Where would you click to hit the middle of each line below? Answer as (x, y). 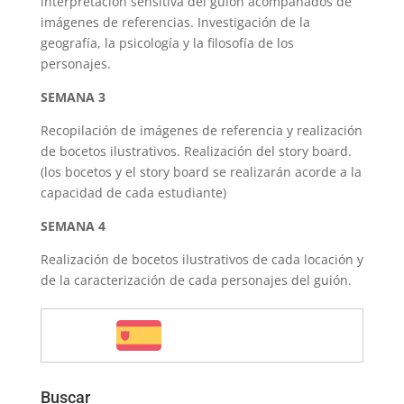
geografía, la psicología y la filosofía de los (167, 43)
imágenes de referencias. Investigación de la (175, 22)
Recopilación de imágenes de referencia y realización (201, 130)
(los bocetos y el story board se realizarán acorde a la (201, 172)
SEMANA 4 (73, 226)
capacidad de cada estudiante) (133, 193)
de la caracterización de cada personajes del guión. (196, 280)
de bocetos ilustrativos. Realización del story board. (196, 151)
